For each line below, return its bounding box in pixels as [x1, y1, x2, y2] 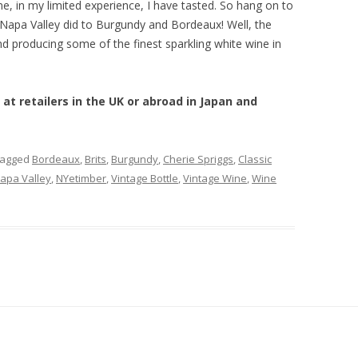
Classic [238, 151, 272, 166]
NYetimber [56, 170, 106, 185]
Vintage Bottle [111, 170, 178, 185]
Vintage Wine [183, 170, 247, 185]
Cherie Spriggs [163, 151, 233, 166]
